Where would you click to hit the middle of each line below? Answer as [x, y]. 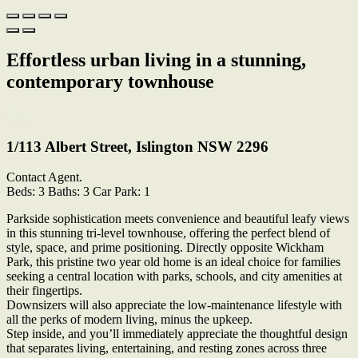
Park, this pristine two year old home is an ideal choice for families [173, 262]
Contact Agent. [44, 177]
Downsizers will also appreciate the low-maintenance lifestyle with [174, 305]
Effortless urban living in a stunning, [156, 60]
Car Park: [117, 192]
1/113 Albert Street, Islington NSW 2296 [137, 146]
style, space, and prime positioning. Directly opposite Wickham [165, 248]
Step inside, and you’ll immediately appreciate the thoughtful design [177, 334]
